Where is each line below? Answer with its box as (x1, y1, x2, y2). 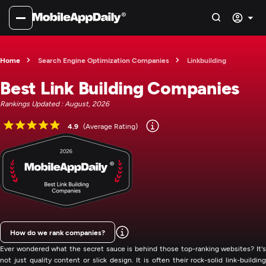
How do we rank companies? (10, 227, 105, 236)
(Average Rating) (83, 122, 138, 130)
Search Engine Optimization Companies (38, 56, 169, 64)
